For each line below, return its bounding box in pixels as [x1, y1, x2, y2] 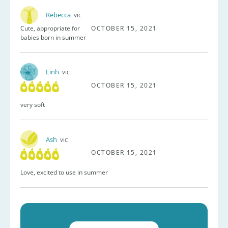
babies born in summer [20, 33, 86, 42]
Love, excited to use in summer [20, 167, 108, 177]
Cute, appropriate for [20, 23, 80, 33]
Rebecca [46, 10, 71, 20]
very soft [20, 100, 45, 109]
